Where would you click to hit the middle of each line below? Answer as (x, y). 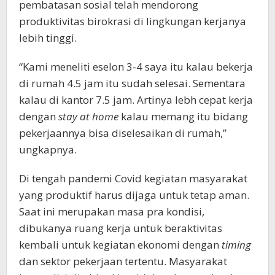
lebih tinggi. (48, 37)
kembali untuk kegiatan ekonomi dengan (120, 244)
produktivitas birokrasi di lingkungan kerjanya (133, 21)
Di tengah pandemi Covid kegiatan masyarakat (133, 178)
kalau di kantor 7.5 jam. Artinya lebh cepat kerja (136, 99)
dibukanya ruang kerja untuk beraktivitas (121, 228)
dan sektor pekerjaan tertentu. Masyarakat (123, 261)
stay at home (88, 116)
